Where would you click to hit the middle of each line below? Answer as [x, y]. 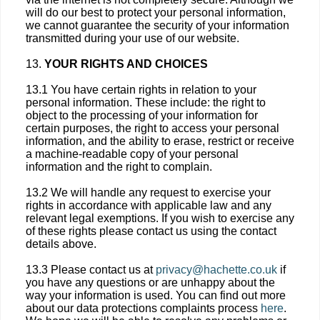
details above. [61, 244]
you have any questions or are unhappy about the [150, 282]
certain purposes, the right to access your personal [152, 128]
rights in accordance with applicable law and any [149, 205]
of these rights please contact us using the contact [151, 231]
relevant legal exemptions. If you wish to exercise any [160, 218]
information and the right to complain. [119, 167]
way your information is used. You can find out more [156, 295]
